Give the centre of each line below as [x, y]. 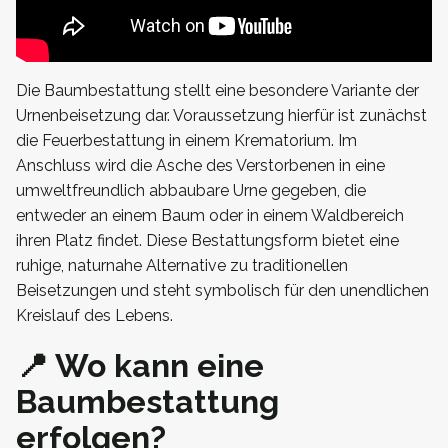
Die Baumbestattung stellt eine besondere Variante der [217, 90]
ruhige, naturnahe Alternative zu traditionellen [182, 265]
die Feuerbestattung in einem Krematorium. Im [186, 140]
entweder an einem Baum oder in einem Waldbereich [210, 215]
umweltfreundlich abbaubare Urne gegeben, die [191, 190]
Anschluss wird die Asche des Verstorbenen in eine [200, 165]
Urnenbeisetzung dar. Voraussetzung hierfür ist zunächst [221, 115]
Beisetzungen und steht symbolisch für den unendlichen [222, 290]
